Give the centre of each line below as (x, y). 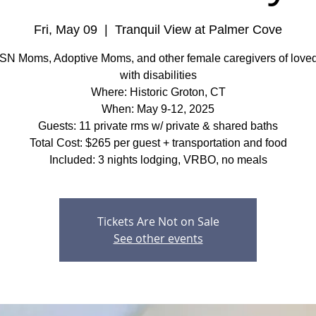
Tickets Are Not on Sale (158, 221)
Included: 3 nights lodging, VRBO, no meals (158, 160)
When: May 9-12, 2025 (158, 109)
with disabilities (158, 75)
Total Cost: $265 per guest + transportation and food (158, 143)
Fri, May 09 (66, 30)
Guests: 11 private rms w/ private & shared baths (158, 126)
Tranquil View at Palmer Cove (199, 30)
